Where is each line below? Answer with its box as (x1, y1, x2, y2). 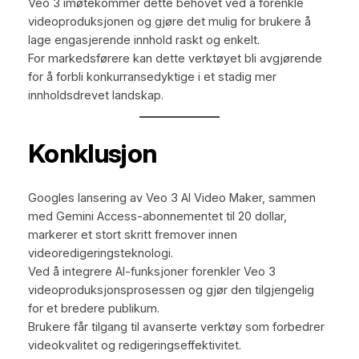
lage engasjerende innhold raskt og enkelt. (27, 32, 260, 47)
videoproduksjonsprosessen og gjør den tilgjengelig (27, 283, 314, 298)
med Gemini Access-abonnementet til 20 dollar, (27, 209, 287, 224)
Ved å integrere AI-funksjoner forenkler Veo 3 (27, 264, 276, 280)
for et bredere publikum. (27, 301, 159, 317)
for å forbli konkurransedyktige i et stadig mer (27, 69, 276, 84)
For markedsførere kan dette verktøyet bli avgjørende (27, 50, 322, 66)
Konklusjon (27, 137, 157, 169)
